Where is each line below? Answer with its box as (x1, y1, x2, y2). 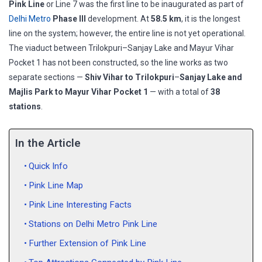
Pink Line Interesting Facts (29, 199, 132, 210)
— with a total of (148, 87, 211, 96)
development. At (86, 14, 151, 23)
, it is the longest (181, 14, 240, 23)
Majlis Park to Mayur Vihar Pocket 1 (9, 87, 148, 96)
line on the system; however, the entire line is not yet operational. (9, 29, 246, 38)
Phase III (53, 14, 86, 23)
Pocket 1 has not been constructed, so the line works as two (9, 58, 228, 67)
